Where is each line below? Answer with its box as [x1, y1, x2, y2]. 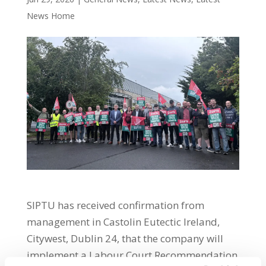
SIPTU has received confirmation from [26, 198, 204, 212]
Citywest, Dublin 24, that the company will [26, 231, 223, 245]
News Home [26, 10, 75, 21]
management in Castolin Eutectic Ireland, [26, 214, 220, 229]
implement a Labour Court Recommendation [26, 248, 237, 262]
